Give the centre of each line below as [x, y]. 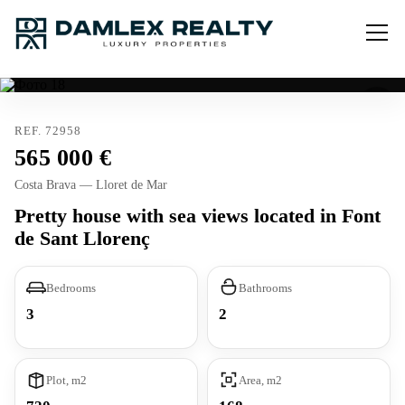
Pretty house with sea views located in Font [198, 216]
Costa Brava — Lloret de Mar [91, 185]
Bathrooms [265, 287]
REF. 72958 [48, 131]
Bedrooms [71, 287]
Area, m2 [260, 380]
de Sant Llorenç [82, 238]
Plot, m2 [66, 380]
